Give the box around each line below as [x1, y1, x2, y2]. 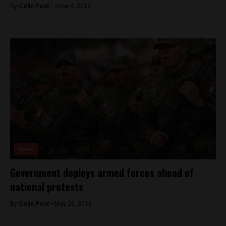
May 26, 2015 [54, 200, 92, 207]
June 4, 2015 [54, 3, 91, 10]
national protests [10, 179, 83, 194]
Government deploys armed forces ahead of [10, 165, 194, 180]
